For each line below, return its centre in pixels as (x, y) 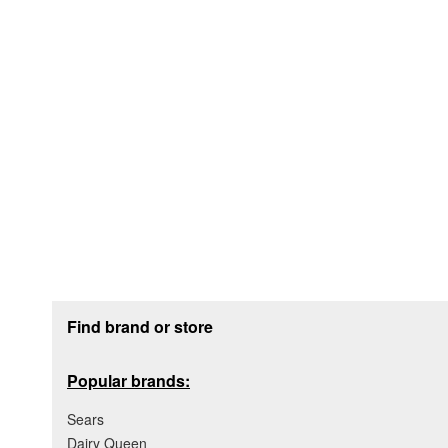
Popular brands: (128, 381)
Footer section (108, 309)
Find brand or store (140, 327)
